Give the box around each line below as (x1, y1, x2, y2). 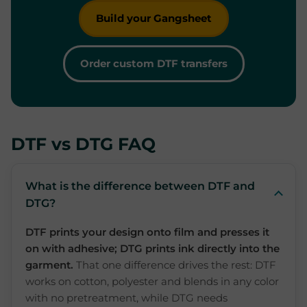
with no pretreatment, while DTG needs (25, 291, 228, 304)
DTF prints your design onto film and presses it (25, 225, 269, 238)
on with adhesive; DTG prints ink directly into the (25, 242, 280, 255)
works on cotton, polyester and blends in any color (25, 275, 279, 288)
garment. (25, 258, 73, 271)
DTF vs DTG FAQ (11, 134, 156, 154)
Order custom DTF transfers (79, 57, 228, 70)
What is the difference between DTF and (25, 180, 255, 193)
